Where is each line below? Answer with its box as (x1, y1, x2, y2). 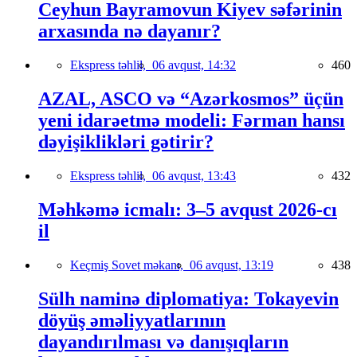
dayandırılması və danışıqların (38, 331, 288, 352)
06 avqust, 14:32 (152, 58, 236, 73)
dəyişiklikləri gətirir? (38, 131, 214, 153)
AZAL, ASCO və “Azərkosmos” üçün (38, 88, 343, 110)
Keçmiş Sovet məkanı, (70, 257, 190, 272)
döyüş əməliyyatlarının (38, 309, 226, 331)
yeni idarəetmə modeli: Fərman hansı (38, 110, 345, 131)
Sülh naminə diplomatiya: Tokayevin (38, 288, 339, 309)
